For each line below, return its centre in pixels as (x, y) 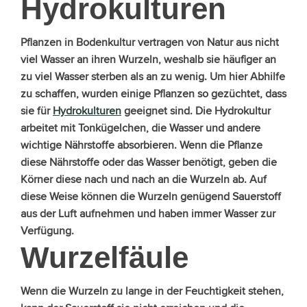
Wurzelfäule (105, 257)
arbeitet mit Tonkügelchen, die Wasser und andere (140, 127)
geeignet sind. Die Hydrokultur (196, 110)
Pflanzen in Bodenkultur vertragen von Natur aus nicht (150, 42)
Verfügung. (47, 230)
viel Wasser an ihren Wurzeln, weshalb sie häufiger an (148, 59)
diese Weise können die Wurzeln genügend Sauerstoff (151, 196)
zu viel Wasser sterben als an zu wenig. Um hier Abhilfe (153, 76)
